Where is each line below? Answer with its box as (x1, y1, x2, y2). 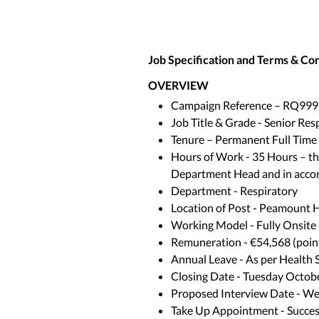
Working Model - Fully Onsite (171, 218, 316, 231)
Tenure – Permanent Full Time (171, 132, 317, 146)
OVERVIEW (148, 78, 209, 92)
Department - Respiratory (171, 184, 298, 197)
